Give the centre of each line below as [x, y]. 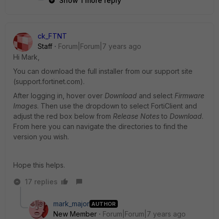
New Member [75, 214]
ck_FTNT [52, 36]
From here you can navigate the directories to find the [100, 126]
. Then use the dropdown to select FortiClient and [117, 106]
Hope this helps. [39, 165]
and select [156, 96]
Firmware [189, 96]
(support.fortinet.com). [49, 81]
